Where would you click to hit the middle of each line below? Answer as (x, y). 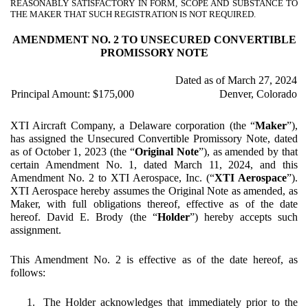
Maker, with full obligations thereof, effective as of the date (154, 204)
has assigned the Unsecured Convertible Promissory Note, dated (154, 139)
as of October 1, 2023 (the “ (73, 152)
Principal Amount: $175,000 (73, 94)
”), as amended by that (248, 152)
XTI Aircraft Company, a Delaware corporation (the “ (133, 126)
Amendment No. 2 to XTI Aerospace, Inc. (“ (112, 178)
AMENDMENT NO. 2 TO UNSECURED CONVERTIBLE (154, 40)
